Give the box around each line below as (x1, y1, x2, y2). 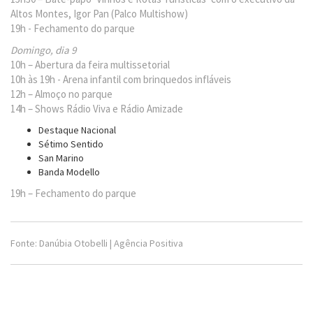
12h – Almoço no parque (10, 87, 112, 101)
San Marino (38, 152, 84, 164)
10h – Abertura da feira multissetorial (10, 58, 170, 71)
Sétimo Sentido (38, 138, 103, 150)
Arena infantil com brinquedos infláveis (63, 73, 231, 86)
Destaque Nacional (38, 124, 116, 136)
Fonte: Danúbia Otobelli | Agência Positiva (10, 237, 183, 249)
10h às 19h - (10, 73, 61, 86)
